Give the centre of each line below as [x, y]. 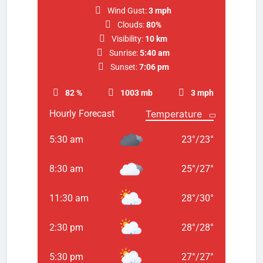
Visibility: [128, 38]
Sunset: [124, 67]
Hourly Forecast [82, 113]
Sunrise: [124, 53]
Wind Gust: [127, 10]
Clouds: [131, 24]
